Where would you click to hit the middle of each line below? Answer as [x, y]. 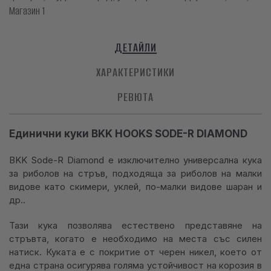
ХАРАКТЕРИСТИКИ [135, 73]
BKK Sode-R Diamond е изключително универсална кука [135, 160]
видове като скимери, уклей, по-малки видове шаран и [135, 186]
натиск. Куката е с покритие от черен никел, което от [135, 252]
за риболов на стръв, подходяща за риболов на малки [135, 173]
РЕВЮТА [135, 97]
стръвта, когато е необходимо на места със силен [135, 238]
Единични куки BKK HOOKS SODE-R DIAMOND [128, 133]
